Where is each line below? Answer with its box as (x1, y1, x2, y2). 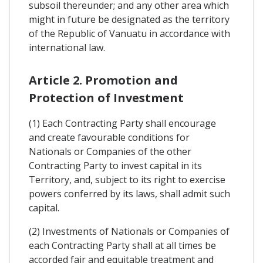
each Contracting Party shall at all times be (29, 239, 216, 252)
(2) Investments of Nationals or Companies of (29, 225, 230, 238)
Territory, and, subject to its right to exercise (29, 173, 225, 187)
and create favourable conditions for (29, 131, 190, 144)
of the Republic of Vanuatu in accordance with (29, 27, 230, 41)
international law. (29, 41, 105, 55)
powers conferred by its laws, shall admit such (29, 187, 230, 201)
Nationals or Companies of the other (29, 145, 191, 159)
